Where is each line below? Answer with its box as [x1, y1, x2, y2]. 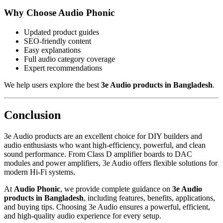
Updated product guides [24, 27, 99, 36]
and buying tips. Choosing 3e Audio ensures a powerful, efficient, [4, 202, 210, 211]
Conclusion [4, 108, 61, 121]
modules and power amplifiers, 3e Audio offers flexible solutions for [4, 158, 218, 167]
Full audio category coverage [24, 54, 115, 63]
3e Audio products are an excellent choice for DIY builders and [4, 131, 202, 140]
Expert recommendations [24, 63, 102, 72]
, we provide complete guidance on [60, 184, 172, 193]
